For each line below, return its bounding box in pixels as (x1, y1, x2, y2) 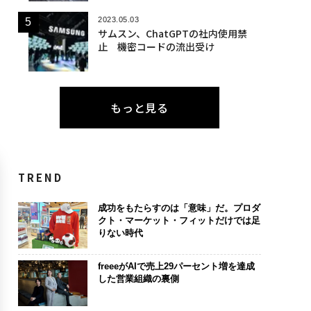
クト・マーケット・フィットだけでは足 (97, 215, 260, 226)
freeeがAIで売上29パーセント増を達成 (97, 260, 255, 271)
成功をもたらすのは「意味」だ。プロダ (97, 202, 260, 213)
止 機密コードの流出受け (97, 39, 215, 53)
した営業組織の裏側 (97, 273, 179, 284)
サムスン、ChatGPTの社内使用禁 (97, 26, 247, 40)
